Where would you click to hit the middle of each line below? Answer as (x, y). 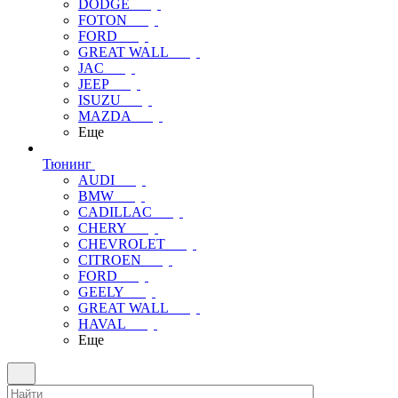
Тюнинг (67, 164)
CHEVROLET (122, 244)
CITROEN (110, 260)
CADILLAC (115, 212)
